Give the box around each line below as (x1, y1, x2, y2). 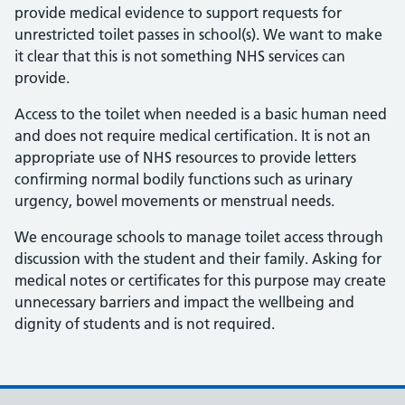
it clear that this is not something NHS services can (14, 47, 345, 65)
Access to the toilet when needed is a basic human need (14, 105, 387, 123)
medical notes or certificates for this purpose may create (14, 271, 386, 289)
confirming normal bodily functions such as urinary (14, 170, 353, 188)
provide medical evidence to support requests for (14, 4, 342, 22)
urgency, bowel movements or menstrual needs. (14, 192, 334, 210)
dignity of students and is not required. (14, 315, 275, 333)
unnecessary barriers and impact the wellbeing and (14, 293, 354, 311)
